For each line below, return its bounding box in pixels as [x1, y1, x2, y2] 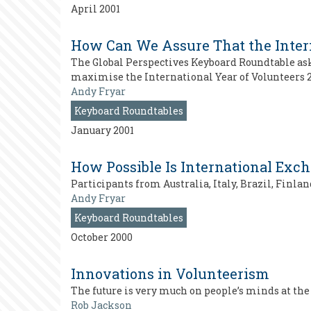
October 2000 [71, 230, 133, 244]
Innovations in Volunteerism [71, 264, 269, 283]
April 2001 [71, 2, 120, 15]
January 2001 [71, 124, 134, 137]
